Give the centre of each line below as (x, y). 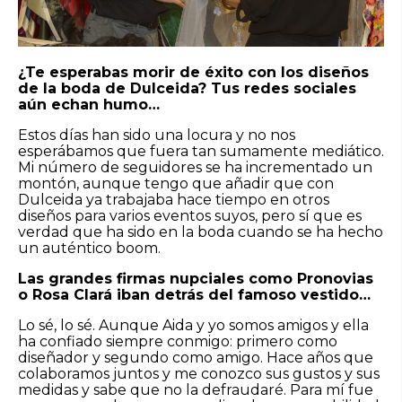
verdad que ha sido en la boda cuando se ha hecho (201, 232)
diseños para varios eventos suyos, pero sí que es (190, 215)
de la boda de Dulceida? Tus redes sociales (187, 88)
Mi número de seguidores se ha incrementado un (195, 167)
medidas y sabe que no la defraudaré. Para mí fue (196, 389)
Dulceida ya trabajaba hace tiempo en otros (174, 199)
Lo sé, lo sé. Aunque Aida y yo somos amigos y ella (193, 325)
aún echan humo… (89, 104)
